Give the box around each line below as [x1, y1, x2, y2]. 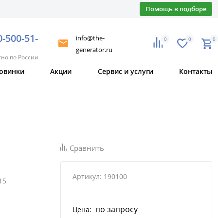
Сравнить [69, 143, 104, 153]
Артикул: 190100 [73, 172, 127, 182]
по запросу [95, 204, 138, 215]
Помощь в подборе [145, 4, 206, 13]
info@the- [75, 33, 105, 42]
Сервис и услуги [97, 67, 153, 76]
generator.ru [75, 45, 112, 54]
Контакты [179, 67, 212, 76]
